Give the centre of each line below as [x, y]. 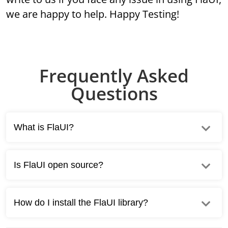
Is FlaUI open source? [59, 165]
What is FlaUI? [44, 127]
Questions [114, 94]
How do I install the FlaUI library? [81, 203]
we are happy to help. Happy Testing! [93, 14]
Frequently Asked [114, 76]
